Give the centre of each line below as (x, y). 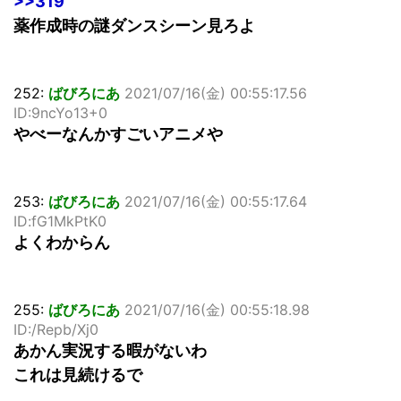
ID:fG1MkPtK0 (60, 222)
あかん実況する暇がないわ (110, 351)
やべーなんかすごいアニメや (118, 134)
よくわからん (62, 243)
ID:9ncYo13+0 (60, 113)
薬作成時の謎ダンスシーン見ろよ (134, 26)
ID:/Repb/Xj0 (56, 330)
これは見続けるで (78, 375)
